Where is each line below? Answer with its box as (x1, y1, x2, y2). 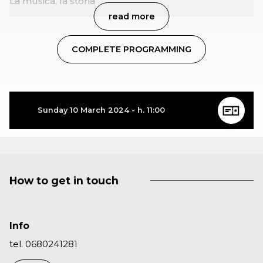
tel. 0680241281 (9, 238, 77, 250)
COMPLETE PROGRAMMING (72, 44, 191, 55)
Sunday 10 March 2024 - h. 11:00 (38, 106, 165, 115)
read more (108, 11, 155, 22)
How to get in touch (9, 174, 119, 187)
